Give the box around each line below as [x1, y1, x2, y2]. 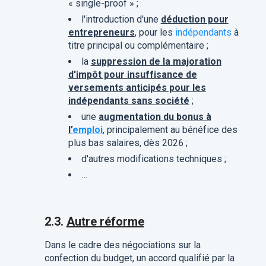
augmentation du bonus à [98, 111, 211, 123]
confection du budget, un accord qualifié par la [44, 252, 235, 264]
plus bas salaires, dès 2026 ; [68, 137, 188, 149]
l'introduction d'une [81, 14, 161, 26]
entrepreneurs [68, 27, 135, 39]
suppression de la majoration [90, 56, 221, 68]
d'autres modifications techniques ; [81, 153, 226, 165]
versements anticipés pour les [68, 82, 206, 94]
